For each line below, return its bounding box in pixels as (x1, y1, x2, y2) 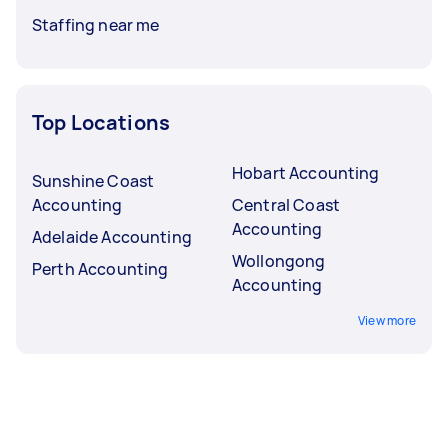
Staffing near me (32, 13, 160, 36)
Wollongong (232, 249, 326, 272)
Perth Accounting (32, 257, 169, 280)
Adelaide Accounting (32, 225, 192, 248)
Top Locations (32, 108, 170, 136)
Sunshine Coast (32, 169, 155, 192)
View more (357, 311, 416, 329)
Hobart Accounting (232, 161, 380, 184)
